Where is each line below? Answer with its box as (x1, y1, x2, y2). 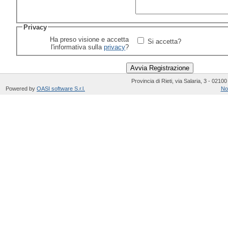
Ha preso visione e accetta (50, 36, 129, 44)
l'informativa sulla (51, 43, 104, 51)
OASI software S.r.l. (37, 85, 85, 92)
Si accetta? (148, 38, 184, 46)
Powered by (6, 85, 37, 92)
